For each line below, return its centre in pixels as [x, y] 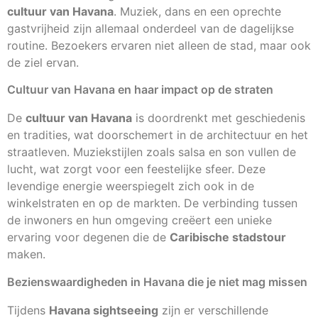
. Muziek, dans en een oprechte [197, 12]
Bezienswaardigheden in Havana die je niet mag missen [157, 281]
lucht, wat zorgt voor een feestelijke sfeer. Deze [136, 169]
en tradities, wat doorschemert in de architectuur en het [158, 135]
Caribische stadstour [228, 237]
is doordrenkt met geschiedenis [219, 118]
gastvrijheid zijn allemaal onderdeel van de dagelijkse [150, 29]
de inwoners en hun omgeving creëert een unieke [139, 220]
